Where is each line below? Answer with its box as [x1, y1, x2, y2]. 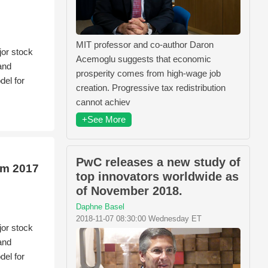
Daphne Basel [76, 202, 124, 211]
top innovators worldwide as [76, 170, 239, 183]
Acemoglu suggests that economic [76, 54, 211, 64]
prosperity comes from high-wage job [76, 68, 221, 78]
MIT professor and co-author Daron [76, 39, 214, 50]
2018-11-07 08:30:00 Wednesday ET [76, 214, 202, 223]
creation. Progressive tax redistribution [76, 83, 226, 93]
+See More [82, 114, 126, 124]
